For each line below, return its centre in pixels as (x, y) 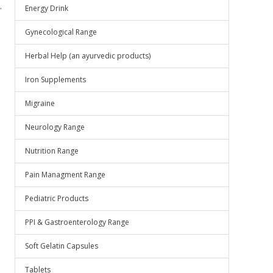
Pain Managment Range (65, 175)
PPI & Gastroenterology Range (77, 222)
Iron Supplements (55, 80)
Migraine (40, 103)
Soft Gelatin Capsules (62, 246)
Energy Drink (47, 8)
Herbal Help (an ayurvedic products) (88, 56)
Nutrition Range (52, 151)
